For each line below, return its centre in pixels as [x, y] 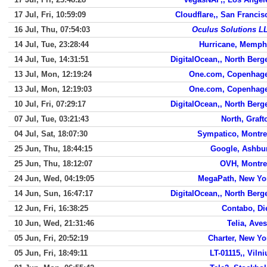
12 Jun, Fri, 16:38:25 [51, 208]
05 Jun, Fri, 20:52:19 [51, 238]
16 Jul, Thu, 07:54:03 [52, 30]
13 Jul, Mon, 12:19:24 [53, 74]
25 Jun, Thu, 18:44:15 [53, 149]
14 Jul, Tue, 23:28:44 [52, 44]
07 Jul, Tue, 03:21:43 [52, 119]
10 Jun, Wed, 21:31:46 [54, 223]
